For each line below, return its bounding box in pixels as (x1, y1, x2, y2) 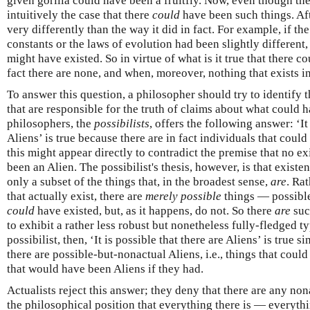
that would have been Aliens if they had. (7, 262, 203, 275)
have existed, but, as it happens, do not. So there (35, 203, 275, 217)
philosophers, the (7, 116, 94, 130)
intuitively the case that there (7, 8, 152, 21)
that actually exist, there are (7, 189, 145, 203)
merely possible (145, 189, 221, 203)
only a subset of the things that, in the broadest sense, (7, 174, 271, 188)
